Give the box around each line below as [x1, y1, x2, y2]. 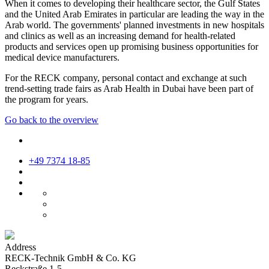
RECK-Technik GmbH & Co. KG [5, 252, 136, 263]
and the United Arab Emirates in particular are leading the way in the [5, 8, 264, 19]
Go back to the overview [5, 114, 98, 125]
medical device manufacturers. [5, 52, 119, 62]
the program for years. [5, 94, 88, 104]
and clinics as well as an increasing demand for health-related [5, 30, 235, 41]
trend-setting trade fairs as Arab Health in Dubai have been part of [5, 83, 253, 94]
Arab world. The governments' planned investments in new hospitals [5, 19, 264, 30]
